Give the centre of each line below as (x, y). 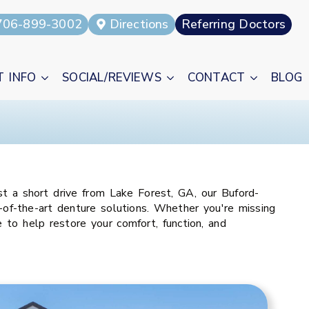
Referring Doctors (233, 24)
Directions (139, 24)
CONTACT (216, 78)
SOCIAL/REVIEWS (112, 78)
